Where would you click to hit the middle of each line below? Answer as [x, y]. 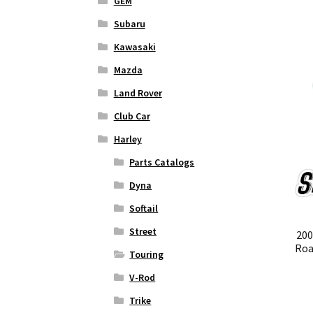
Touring [147, 255]
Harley [128, 139]
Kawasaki [134, 47]
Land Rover [138, 93]
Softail [144, 209]
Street [143, 232]
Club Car [132, 116]
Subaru [129, 24]
